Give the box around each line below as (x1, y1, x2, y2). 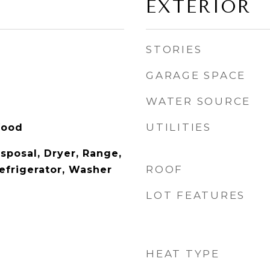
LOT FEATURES (146, 189, 245, 201)
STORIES (146, 43, 202, 55)
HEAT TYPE (146, 248, 220, 260)
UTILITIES (146, 121, 212, 133)
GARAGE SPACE (146, 69, 246, 81)
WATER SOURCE (146, 95, 251, 107)
